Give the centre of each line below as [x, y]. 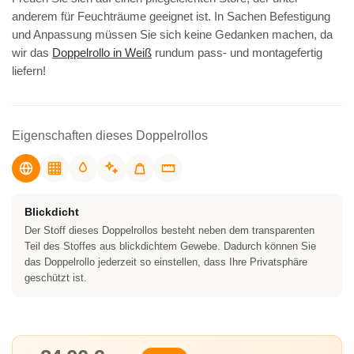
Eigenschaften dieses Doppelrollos [110, 136]
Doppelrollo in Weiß [102, 53]
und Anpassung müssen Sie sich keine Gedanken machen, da [172, 34]
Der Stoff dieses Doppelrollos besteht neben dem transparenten [169, 230]
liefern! [29, 71]
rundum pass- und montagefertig [237, 53]
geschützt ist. [56, 278]
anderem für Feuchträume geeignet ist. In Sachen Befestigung [171, 16]
